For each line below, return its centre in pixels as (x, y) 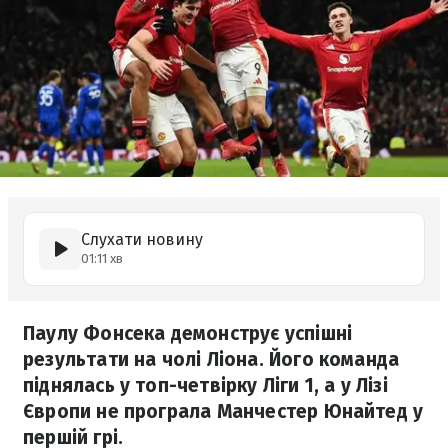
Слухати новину (142, 239)
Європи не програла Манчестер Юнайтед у (223, 411)
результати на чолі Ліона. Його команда (211, 359)
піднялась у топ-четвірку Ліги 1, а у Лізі (205, 385)
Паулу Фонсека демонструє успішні (188, 333)
